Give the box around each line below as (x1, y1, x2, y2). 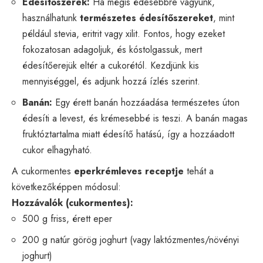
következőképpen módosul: (12, 180, 121, 194)
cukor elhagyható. (22, 143, 92, 157)
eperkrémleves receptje (74, 164, 184, 178)
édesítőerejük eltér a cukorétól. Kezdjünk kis (22, 58, 199, 72)
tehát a (184, 164, 214, 178)
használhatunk (22, 11, 80, 25)
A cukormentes (12, 164, 74, 178)
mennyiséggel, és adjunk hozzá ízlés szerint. (22, 74, 200, 88)
